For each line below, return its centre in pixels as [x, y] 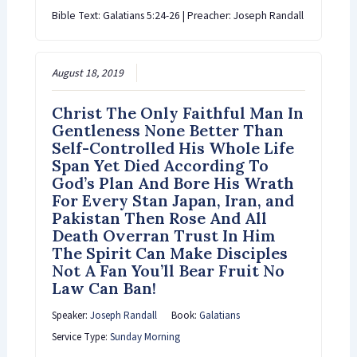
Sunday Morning [145, 337]
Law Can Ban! [104, 288]
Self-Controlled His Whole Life [173, 148]
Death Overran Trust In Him [163, 236]
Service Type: [80, 337]
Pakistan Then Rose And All [159, 218]
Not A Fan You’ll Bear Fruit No [168, 271]
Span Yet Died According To [160, 166]
